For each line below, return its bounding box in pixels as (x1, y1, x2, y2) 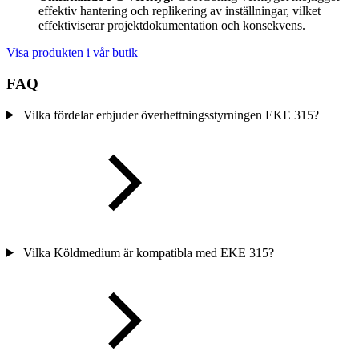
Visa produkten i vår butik (6, 46, 138, 60)
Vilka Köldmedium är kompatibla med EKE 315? (22, 245, 274, 260)
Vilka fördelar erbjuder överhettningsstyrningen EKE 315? (22, 107, 319, 122)
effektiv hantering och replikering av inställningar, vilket (38, 4, 321, 18)
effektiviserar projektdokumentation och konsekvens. (38, 18, 305, 33)
